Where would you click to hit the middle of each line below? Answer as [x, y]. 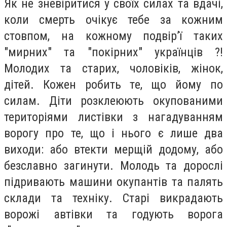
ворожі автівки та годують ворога [113, 215]
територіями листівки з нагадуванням [113, 117]
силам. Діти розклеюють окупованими [113, 101]
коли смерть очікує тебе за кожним [113, 20]
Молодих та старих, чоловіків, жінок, [113, 69]
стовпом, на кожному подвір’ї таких [113, 36]
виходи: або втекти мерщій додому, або [113, 150]
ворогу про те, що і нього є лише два [113, 134]
